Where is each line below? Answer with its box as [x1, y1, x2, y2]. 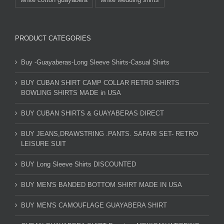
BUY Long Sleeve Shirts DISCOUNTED [21, 160, 136, 168]
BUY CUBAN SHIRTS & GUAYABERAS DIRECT [21, 109, 164, 117]
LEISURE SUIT [21, 139, 66, 147]
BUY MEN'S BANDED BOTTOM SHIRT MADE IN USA [21, 180, 182, 188]
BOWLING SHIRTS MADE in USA [21, 88, 121, 96]
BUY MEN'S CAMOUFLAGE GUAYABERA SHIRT [21, 201, 167, 209]
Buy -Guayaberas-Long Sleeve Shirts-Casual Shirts [21, 58, 169, 66]
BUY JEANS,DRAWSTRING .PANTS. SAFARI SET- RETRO [21, 129, 198, 137]
